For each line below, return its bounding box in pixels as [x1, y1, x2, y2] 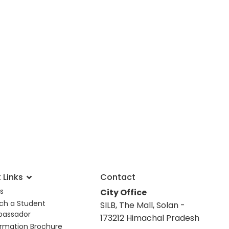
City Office [100, 186, 147, 198]
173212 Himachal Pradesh [100, 212, 199, 224]
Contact [100, 171, 135, 183]
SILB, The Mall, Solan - [100, 199, 185, 211]
